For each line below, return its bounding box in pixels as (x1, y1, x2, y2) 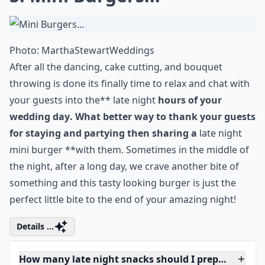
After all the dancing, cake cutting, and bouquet (9, 60, 222, 73)
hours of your (158, 93, 222, 106)
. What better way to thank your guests (70, 110, 256, 123)
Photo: (9, 44, 41, 57)
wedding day (9, 110, 70, 123)
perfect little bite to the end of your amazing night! (9, 193, 236, 206)
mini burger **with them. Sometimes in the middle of (9, 143, 249, 156)
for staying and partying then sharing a (9, 127, 197, 140)
